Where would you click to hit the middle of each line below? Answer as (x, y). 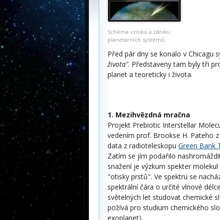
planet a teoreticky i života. (150, 74)
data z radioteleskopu (143, 146)
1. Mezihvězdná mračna (149, 115)
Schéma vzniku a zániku (139, 32)
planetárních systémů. (137, 40)
